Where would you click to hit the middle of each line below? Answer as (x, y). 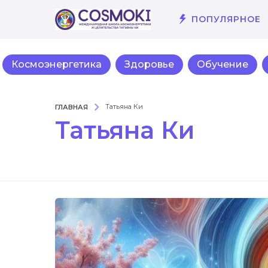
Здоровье (149, 64)
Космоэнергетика (57, 64)
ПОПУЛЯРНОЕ (226, 19)
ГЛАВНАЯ (71, 107)
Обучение (223, 64)
